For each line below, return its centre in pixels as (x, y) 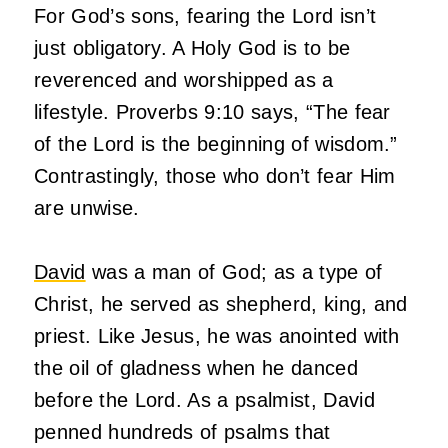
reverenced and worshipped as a (184, 79)
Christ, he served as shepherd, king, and (221, 303)
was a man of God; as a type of (234, 271)
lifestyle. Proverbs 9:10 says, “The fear (212, 111)
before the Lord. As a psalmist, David (204, 399)
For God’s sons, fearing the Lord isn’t (205, 15)
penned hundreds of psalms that (182, 431)
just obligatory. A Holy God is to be (192, 47)
